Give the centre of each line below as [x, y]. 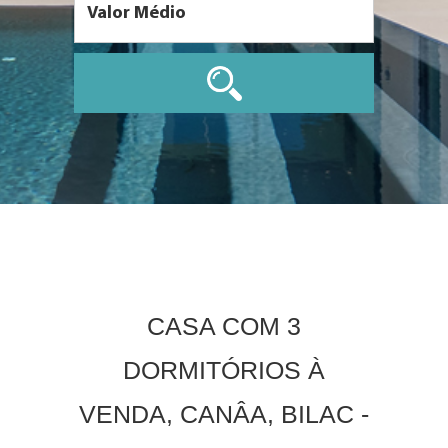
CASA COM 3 [224, 326]
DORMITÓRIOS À [224, 370]
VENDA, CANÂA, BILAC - [224, 414]
